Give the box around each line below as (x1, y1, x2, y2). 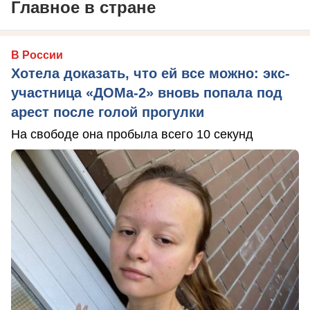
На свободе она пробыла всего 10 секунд (11, 127, 253, 142)
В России (11, 49, 63, 62)
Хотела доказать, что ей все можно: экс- (11, 66, 290, 82)
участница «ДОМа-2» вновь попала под (11, 85, 282, 101)
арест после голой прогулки (11, 104, 204, 120)
